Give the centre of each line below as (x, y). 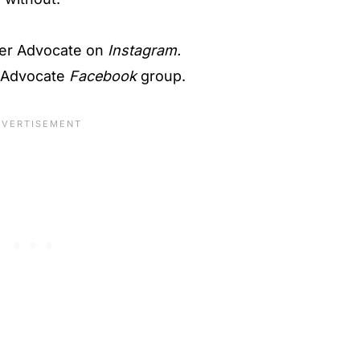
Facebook (103, 76)
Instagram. (144, 50)
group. (161, 76)
